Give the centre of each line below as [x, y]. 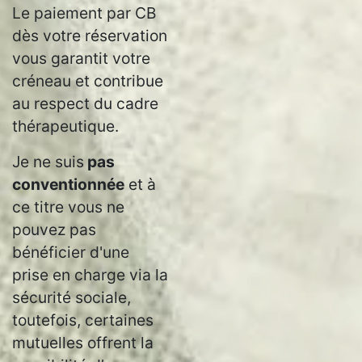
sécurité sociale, [72, 297]
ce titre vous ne [68, 207]
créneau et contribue [88, 81]
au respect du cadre [85, 103]
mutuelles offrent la [83, 343]
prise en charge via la [90, 275]
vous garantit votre [81, 58]
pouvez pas [54, 229]
